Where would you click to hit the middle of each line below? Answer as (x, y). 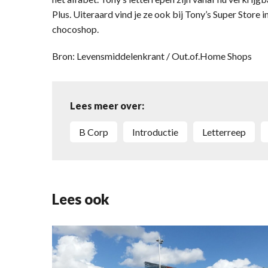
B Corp (97, 132)
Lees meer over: (107, 105)
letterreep (226, 132)
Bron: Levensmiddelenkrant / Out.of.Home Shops (152, 56)
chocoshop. (75, 29)
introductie (157, 132)
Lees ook (81, 199)
